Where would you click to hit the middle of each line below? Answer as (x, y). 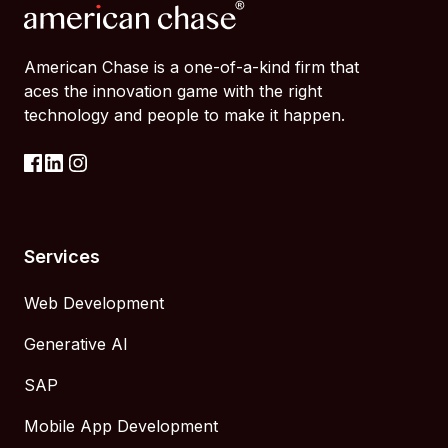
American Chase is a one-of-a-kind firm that (191, 67)
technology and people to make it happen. (184, 115)
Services (62, 257)
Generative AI (76, 344)
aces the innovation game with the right (173, 91)
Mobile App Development (121, 426)
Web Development (94, 303)
